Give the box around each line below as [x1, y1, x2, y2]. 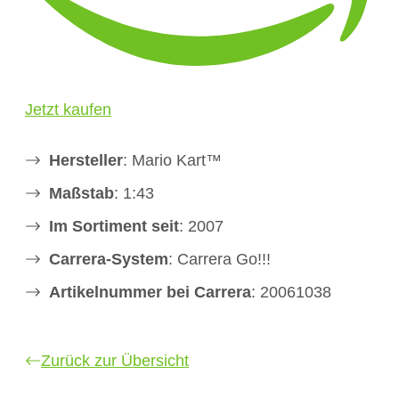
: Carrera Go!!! [168, 249, 271, 268]
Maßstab [49, 183, 114, 202]
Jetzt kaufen [25, 100, 111, 118]
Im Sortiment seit [49, 216, 179, 235]
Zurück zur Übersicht [41, 351, 189, 370]
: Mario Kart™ [123, 151, 222, 169]
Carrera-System [49, 249, 168, 268]
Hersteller [49, 151, 123, 169]
